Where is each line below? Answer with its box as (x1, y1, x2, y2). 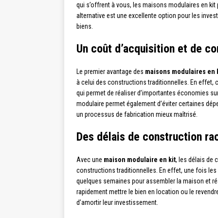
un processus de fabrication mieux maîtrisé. (76, 110, 198, 119)
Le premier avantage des (76, 68, 145, 76)
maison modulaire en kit (104, 156, 176, 164)
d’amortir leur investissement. (76, 199, 158, 207)
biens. (76, 22, 93, 31)
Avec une (76, 156, 104, 164)
